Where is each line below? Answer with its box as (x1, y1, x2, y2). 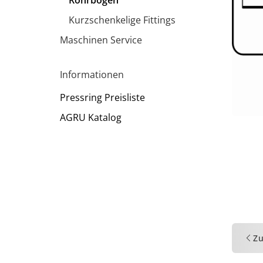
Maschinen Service (60, 33, 142, 46)
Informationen (60, 68, 124, 81)
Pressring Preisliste (60, 91, 145, 104)
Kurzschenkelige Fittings (69, 14, 176, 26)
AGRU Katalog (60, 111, 122, 124)
